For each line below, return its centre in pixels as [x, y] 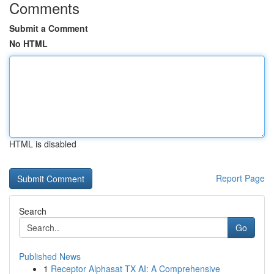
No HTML [28, 43]
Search [33, 211]
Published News [50, 256]
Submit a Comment [49, 28]
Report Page [240, 178]
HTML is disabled [43, 144]
